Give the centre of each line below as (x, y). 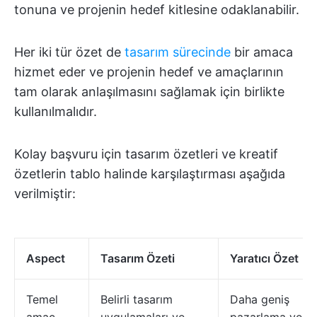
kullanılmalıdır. (56, 111)
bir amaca (262, 52)
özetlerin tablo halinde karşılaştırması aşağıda (150, 173)
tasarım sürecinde (178, 52)
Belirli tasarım (137, 299)
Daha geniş (260, 299)
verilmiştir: (45, 193)
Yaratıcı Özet (264, 258)
